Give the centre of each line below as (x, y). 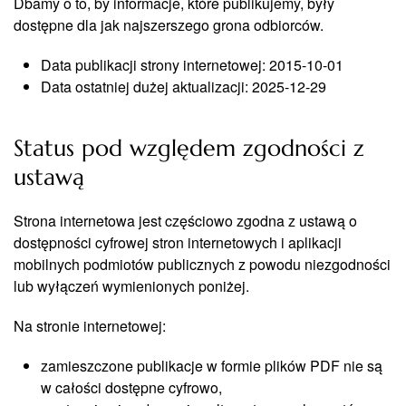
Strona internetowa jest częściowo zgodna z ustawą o (185, 221)
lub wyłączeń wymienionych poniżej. (131, 286)
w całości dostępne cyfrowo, (131, 387)
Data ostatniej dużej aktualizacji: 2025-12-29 (184, 87)
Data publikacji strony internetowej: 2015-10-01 (192, 65)
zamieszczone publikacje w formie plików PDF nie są (212, 366)
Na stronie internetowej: (90, 326)
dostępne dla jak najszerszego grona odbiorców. (169, 25)
